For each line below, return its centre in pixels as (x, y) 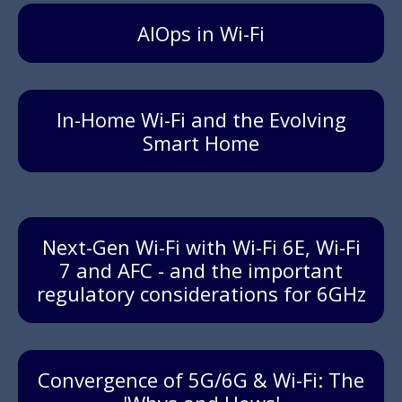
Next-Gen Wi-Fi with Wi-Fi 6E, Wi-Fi (201, 247)
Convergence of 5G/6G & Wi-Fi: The (201, 380)
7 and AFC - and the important (201, 271)
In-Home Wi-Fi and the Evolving (201, 120)
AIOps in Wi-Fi (201, 34)
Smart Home (201, 143)
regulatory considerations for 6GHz (201, 294)
